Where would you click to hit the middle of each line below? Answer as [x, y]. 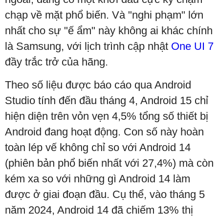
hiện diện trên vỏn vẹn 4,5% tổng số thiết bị [107, 116]
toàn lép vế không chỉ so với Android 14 [98, 147]
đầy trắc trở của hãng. [56, 62]
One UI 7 [192, 46]
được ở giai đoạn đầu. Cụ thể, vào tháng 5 [105, 194]
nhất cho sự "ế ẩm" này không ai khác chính [109, 31]
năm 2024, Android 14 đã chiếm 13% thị [99, 210]
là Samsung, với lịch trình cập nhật [88, 46]
